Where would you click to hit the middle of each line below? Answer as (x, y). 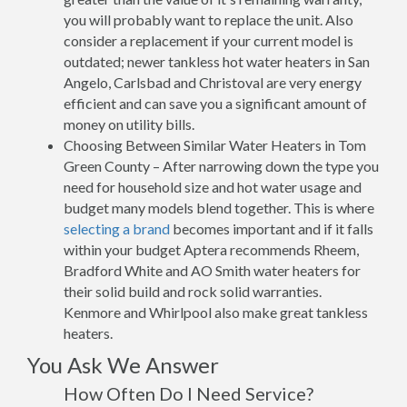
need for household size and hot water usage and (213, 186)
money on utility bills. (129, 124)
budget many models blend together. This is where (219, 207)
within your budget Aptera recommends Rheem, (211, 249)
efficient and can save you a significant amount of (215, 103)
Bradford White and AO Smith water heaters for (212, 270)
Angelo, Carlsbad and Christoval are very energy (213, 82)
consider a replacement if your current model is (208, 40)
